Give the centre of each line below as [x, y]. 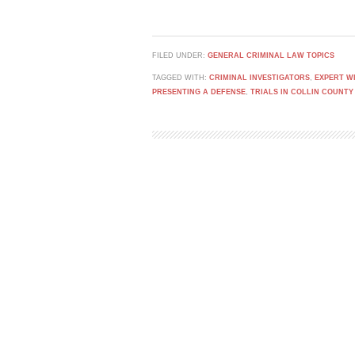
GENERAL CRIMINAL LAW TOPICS [271, 55]
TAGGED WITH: [181, 78]
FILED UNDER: [180, 55]
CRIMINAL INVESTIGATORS [260, 78]
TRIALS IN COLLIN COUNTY [302, 92]
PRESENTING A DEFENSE [199, 92]
